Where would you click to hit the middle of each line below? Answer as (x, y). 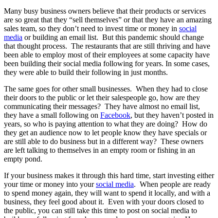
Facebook (115, 115)
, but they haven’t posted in (172, 115)
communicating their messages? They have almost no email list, (102, 106)
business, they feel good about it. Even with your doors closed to (104, 201)
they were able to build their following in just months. (88, 72)
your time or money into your (50, 184)
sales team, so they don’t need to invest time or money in (91, 28)
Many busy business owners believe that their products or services (105, 11)
